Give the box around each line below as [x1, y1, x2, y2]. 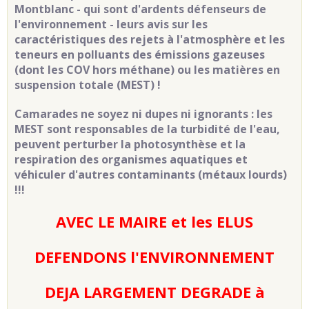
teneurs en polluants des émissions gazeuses [14, 46, 265, 62]
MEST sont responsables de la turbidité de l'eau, [14, 121, 280, 137]
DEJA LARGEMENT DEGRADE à [44, 281, 265, 302]
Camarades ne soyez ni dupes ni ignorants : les [14, 106, 272, 121]
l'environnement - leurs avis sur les [14, 16, 208, 32]
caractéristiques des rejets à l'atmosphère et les [14, 31, 285, 47]
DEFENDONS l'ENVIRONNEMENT [34, 246, 275, 267]
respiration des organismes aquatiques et [14, 151, 248, 167]
